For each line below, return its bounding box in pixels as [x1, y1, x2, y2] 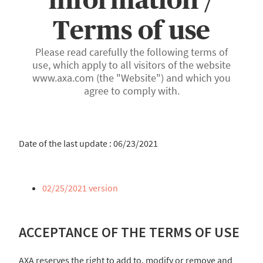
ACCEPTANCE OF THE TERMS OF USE [19, 223, 240, 242]
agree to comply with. [83, 85, 180, 98]
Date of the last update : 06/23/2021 [19, 137, 158, 150]
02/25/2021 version [42, 182, 118, 194]
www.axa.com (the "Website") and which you [32, 72, 231, 85]
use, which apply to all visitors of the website [32, 59, 231, 72]
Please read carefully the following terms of [35, 46, 228, 59]
